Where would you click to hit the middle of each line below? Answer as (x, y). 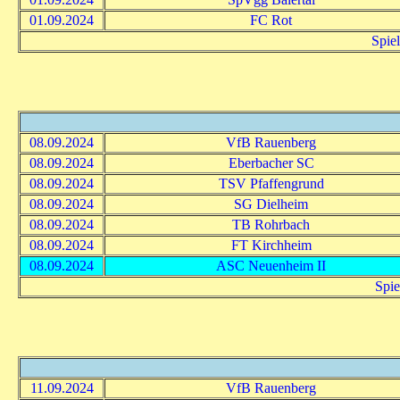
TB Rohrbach (271, 224)
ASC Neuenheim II (271, 265)
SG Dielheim (271, 204)
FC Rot (271, 20)
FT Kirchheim (271, 245)
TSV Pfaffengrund (271, 183)
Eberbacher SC (271, 162)
